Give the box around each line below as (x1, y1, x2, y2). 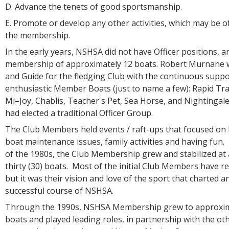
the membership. (5, 30, 70, 41)
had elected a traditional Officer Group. (5, 107, 153, 119)
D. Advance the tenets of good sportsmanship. (5, 1, 182, 12)
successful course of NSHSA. (5, 185, 113, 196)
